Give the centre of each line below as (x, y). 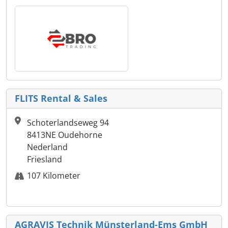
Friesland (45, 160)
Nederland (47, 147)
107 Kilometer (54, 176)
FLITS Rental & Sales (61, 98)
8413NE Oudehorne (65, 135)
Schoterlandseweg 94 (68, 123)
